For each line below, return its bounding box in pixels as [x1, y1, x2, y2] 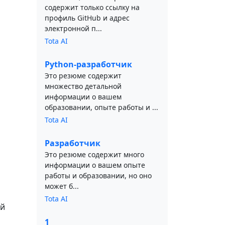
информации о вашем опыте [45, 160, 145, 170]
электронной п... [45, 24, 102, 33]
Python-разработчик [45, 59, 132, 70]
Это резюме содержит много [45, 150, 144, 159]
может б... [45, 181, 79, 191]
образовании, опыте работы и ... [45, 102, 158, 112]
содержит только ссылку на [45, 3, 140, 12]
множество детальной [45, 81, 122, 91]
